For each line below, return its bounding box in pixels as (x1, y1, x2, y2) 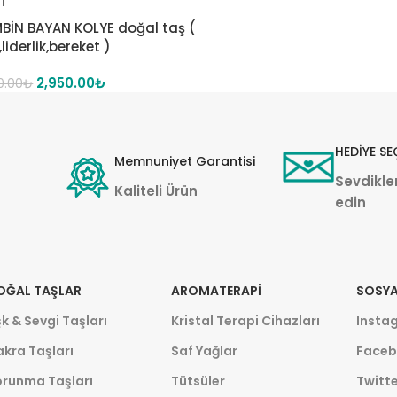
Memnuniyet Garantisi (113, 152, 255, 170)
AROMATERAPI (170, 282, 261, 300)
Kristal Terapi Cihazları (170, 312, 320, 331)
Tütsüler (170, 372, 225, 391)
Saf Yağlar (170, 342, 237, 361)
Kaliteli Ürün (113, 181, 198, 200)
